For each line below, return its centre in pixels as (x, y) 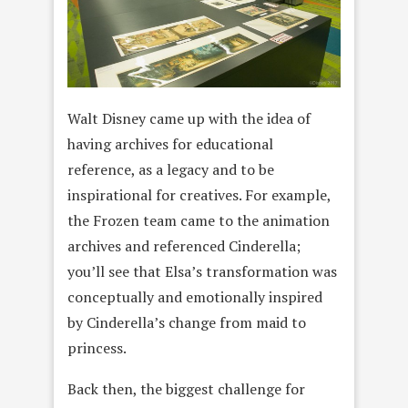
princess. (97, 347)
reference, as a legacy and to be (171, 169)
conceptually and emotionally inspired (195, 296)
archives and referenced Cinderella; (184, 245)
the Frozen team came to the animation (199, 220)
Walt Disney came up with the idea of (189, 118)
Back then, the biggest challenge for (186, 388)
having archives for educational (170, 143)
